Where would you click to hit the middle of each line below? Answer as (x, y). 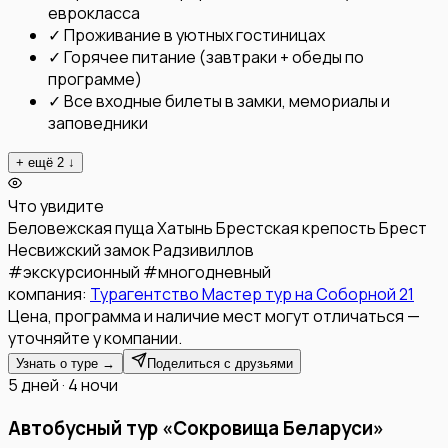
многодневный (214, 272)
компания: (49, 294)
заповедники (98, 123)
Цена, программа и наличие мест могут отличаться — (214, 316)
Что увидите (56, 206)
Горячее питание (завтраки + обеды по (214, 57)
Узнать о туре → (65, 364)
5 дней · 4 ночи (63, 385)
